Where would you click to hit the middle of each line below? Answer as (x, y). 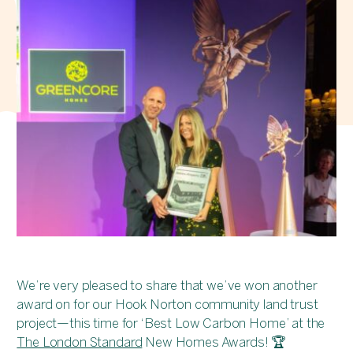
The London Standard (80, 342)
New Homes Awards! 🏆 (214, 342)
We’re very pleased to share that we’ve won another (167, 286)
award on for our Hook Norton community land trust (167, 305)
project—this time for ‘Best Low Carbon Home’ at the (171, 323)
